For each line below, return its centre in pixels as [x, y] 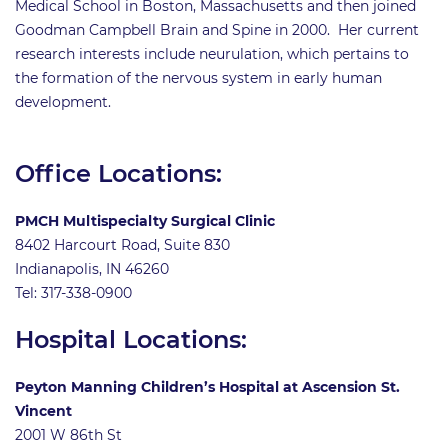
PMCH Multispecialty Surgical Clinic [145, 221]
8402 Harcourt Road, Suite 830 [122, 245]
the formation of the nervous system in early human [198, 78]
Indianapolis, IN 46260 [92, 269]
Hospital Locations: [131, 340]
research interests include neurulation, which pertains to [212, 54]
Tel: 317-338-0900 [73, 293]
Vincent [45, 411]
